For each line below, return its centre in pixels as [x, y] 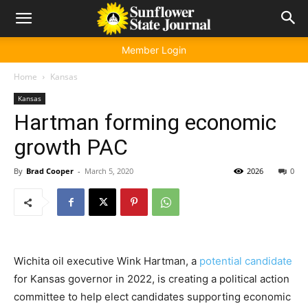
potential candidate [246, 261]
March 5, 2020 [109, 171]
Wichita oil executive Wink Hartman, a [107, 261]
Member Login [154, 50]
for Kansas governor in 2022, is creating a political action [152, 279]
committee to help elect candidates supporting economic [152, 297]
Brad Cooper [50, 171]
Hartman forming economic [145, 122]
